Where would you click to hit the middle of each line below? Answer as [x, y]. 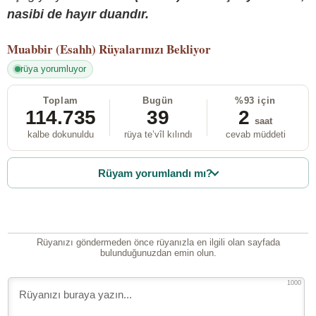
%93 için [255, 101]
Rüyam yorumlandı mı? [156, 173]
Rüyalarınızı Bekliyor [155, 49]
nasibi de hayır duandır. [78, 14]
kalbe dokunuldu [61, 135]
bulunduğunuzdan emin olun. [158, 253]
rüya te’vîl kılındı [158, 135]
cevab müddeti [255, 135]
